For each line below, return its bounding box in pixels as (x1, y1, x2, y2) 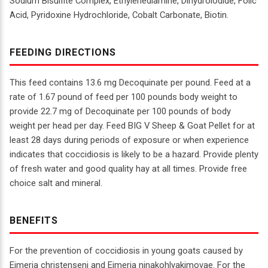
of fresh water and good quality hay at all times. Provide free (10, 163, 247, 175)
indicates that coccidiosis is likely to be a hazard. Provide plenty (10, 149, 258, 160)
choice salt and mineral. (10, 178, 102, 189)
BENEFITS (10, 215, 58, 227)
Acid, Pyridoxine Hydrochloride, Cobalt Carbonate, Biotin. (10, 10, 229, 21)
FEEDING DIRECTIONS (10, 47, 117, 59)
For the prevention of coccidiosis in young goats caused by (10, 245, 243, 257)
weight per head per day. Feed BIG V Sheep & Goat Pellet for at (10, 120, 255, 132)
